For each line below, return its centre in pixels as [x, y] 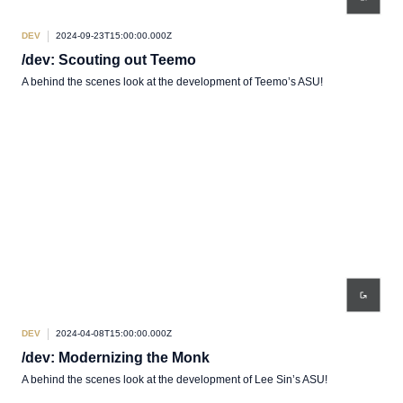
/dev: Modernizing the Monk [116, 358]
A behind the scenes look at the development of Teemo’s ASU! [172, 82]
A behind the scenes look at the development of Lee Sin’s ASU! [175, 380]
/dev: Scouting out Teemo [109, 60]
